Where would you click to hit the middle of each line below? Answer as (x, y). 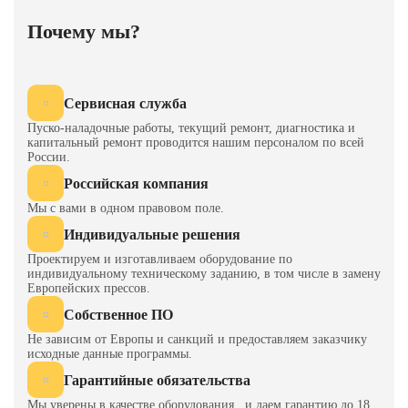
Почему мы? (84, 31)
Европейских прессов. (89, 288)
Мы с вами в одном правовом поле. (126, 208)
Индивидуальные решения (152, 234)
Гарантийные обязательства (157, 380)
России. (49, 157)
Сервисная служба (125, 103)
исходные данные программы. (110, 354)
